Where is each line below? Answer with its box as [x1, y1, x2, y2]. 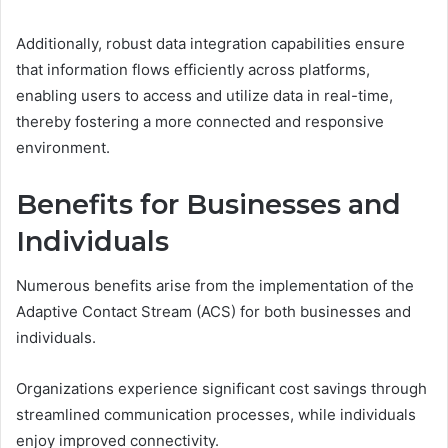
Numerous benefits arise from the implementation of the [16, 276, 414, 296]
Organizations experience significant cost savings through [16, 379, 427, 399]
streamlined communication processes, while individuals [16, 405, 416, 425]
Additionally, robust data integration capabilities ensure [16, 33, 405, 53]
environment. [16, 137, 110, 157]
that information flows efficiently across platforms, [16, 59, 370, 79]
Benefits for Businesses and [16, 187, 401, 221]
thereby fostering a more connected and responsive [16, 111, 384, 131]
